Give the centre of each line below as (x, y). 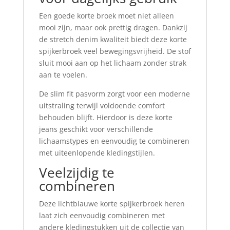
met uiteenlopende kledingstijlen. (97, 153)
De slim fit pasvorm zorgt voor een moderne (114, 94)
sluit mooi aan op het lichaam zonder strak (112, 63)
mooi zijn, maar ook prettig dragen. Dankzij (113, 28)
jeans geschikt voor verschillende (96, 129)
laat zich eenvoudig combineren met (102, 216)
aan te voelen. (63, 75)
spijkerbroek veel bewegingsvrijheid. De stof (115, 51)
